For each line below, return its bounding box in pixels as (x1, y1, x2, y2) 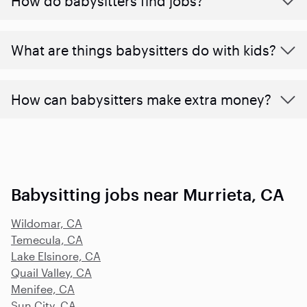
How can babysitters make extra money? (11, 90, 271, 108)
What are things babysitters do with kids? (11, 41, 276, 58)
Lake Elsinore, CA (11, 249, 101, 262)
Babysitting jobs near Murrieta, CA (11, 184, 285, 204)
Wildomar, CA (11, 216, 82, 230)
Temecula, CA (11, 232, 83, 246)
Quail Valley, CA (11, 265, 92, 279)
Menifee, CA (11, 282, 75, 295)
